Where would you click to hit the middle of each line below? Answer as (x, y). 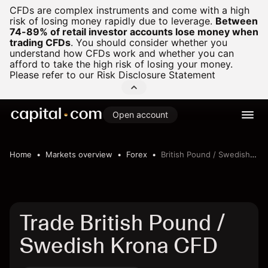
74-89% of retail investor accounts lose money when (134, 32)
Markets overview (79, 154)
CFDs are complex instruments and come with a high (130, 10)
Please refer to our (53, 75)
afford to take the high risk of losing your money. (121, 64)
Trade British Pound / (122, 223)
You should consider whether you (150, 42)
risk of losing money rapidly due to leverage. (111, 21)
